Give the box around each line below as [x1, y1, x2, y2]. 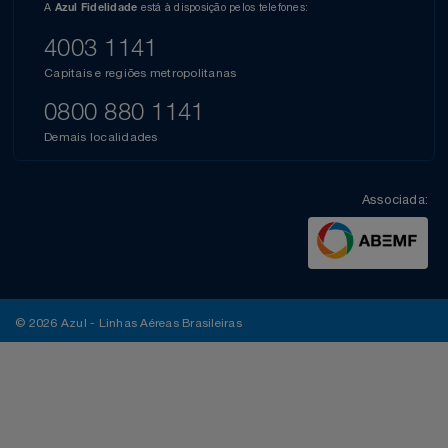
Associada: [361, 191, 428, 207]
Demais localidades [44, 129, 158, 144]
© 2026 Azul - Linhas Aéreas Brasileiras [15, 316, 242, 331]
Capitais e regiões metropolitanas [44, 65, 237, 80]
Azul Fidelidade [54, 2, 138, 14]
